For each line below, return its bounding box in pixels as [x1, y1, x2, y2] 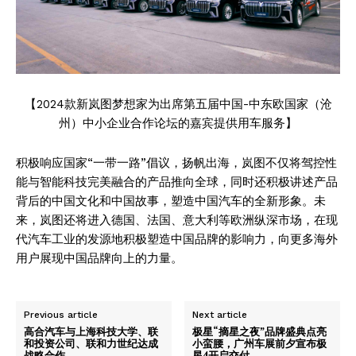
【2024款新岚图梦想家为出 [24, 96, 172, 111]
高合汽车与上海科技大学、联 [24, 323, 158, 339]
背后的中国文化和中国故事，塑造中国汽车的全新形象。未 [16, 193, 326, 208]
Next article [192, 308, 248, 320]
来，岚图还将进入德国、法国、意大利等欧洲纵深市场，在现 [16, 212, 338, 227]
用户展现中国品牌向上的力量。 [16, 250, 183, 265]
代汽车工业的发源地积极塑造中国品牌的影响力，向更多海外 [16, 231, 338, 246]
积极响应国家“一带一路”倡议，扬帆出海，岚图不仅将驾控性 [16, 155, 337, 170]
